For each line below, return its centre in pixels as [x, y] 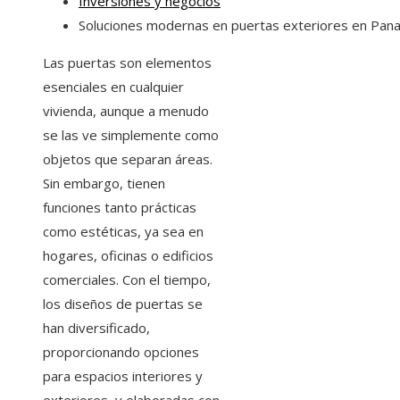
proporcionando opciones [121, 352]
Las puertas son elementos [127, 63]
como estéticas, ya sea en [123, 232]
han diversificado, [96, 328]
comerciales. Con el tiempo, [127, 280]
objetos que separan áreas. [128, 159]
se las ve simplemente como [131, 135]
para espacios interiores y [123, 376]
